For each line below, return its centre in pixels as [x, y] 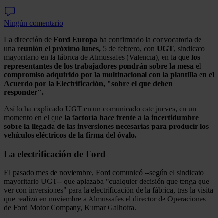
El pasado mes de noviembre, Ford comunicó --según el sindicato [104, 173]
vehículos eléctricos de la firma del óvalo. [70, 135]
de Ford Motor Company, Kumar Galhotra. [70, 208]
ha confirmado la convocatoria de [149, 39]
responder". [24, 92]
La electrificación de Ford [55, 154]
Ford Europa [75, 39]
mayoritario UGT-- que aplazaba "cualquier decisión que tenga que [107, 182]
